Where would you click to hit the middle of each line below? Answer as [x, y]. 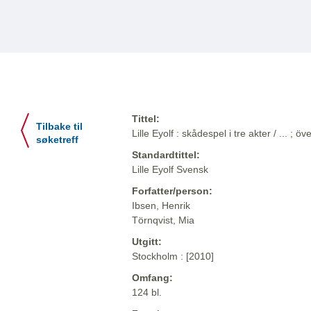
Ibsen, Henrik [161, 206]
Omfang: [152, 278]
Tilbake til [59, 127]
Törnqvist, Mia [163, 220]
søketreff [57, 140]
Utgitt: [147, 242]
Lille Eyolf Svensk [170, 170]
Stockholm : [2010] [173, 257]
